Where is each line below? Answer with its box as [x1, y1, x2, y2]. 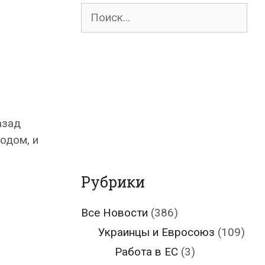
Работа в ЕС [115, 245, 178, 258]
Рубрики [81, 172, 145, 192]
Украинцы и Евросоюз [98, 225, 215, 239]
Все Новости [81, 206, 148, 219]
